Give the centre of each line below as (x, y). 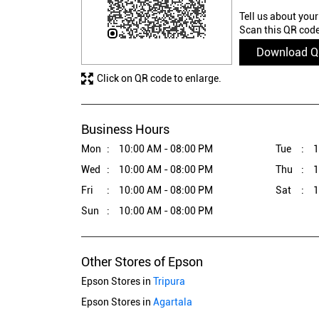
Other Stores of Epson (142, 261)
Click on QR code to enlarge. (159, 78)
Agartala (173, 302)
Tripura (169, 281)
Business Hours (125, 129)
